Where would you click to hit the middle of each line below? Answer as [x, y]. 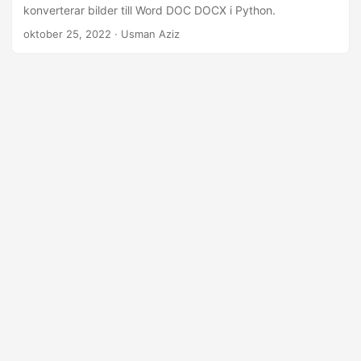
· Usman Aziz [145, 34]
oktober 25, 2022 [67, 34]
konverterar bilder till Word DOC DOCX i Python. [149, 10]
